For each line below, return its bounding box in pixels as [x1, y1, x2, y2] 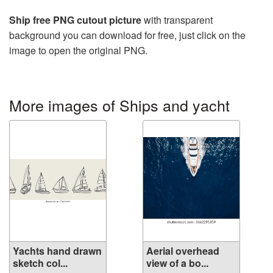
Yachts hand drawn [13, 244, 102, 258]
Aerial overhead [146, 244, 219, 258]
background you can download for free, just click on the [9, 28, 246, 42]
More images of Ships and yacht [9, 94, 230, 116]
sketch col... [13, 256, 68, 270]
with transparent [141, 13, 213, 27]
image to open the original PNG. [9, 43, 147, 57]
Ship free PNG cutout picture [9, 13, 141, 27]
